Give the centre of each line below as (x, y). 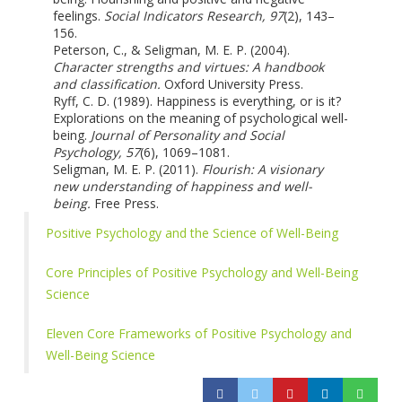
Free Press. (124, 203)
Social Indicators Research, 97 (193, 15)
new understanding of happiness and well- (182, 186)
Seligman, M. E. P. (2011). (127, 169)
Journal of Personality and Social (187, 135)
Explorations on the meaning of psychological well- (200, 118)
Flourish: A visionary (262, 169)
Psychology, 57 (96, 152)
